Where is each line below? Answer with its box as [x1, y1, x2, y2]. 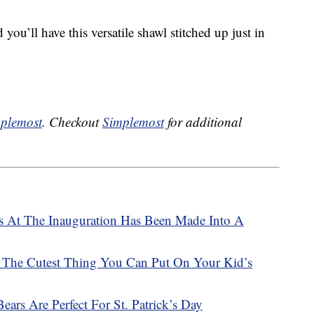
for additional [164, 113, 242, 131]
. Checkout [42, 113, 102, 131]
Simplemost [102, 113, 164, 131]
